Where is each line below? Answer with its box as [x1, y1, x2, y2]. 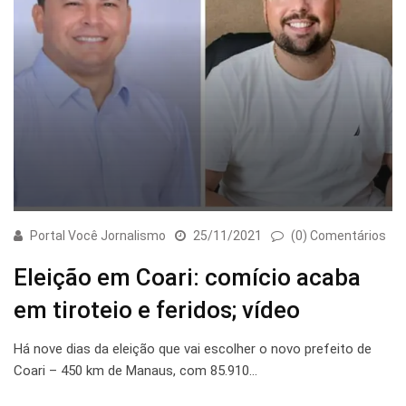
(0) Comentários [291, 227, 386, 243]
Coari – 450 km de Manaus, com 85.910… [14, 362, 257, 379]
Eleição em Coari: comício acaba [14, 263, 361, 291]
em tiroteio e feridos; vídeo [14, 295, 300, 324]
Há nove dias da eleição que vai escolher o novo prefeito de [14, 340, 372, 357]
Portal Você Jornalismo [30, 227, 166, 243]
